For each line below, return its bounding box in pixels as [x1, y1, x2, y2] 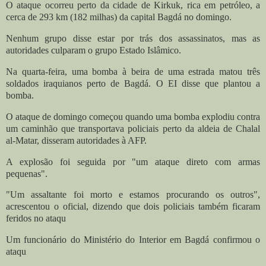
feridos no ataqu [6, 213, 66, 224]
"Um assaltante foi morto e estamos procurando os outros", [6, 189, 260, 200]
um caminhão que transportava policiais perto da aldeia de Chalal [6, 123, 260, 134]
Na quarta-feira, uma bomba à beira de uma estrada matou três [6, 66, 260, 77]
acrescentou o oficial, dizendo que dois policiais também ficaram [6, 201, 260, 212]
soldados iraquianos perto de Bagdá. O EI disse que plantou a [6, 78, 260, 88]
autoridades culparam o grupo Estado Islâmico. [6, 45, 181, 56]
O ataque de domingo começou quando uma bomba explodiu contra [6, 111, 260, 122]
